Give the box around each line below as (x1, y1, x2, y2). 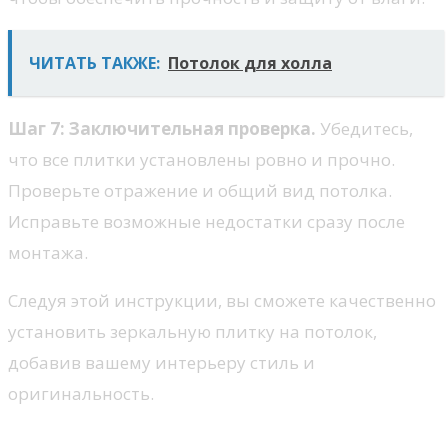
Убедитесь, (316, 116, 413, 140)
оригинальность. (8, 381, 154, 405)
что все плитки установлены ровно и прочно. (8, 147, 395, 171)
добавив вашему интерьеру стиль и (8, 350, 315, 374)
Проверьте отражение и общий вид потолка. (8, 178, 392, 202)
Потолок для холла (168, 51, 332, 74)
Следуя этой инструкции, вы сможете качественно (8, 288, 436, 312)
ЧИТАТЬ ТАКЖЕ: (29, 51, 160, 74)
